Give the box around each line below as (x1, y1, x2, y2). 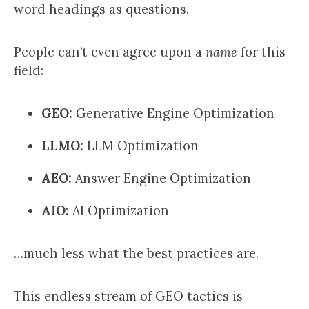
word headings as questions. (14, 1, 189, 17)
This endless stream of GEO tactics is (14, 288, 243, 304)
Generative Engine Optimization (72, 106, 275, 121)
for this (237, 44, 286, 60)
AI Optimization (69, 203, 169, 219)
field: (14, 63, 43, 79)
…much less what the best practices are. (14, 246, 259, 261)
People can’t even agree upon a (14, 44, 206, 60)
